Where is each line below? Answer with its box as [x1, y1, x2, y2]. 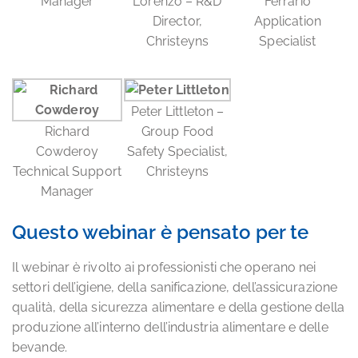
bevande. [12, 340, 67, 355]
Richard [44, 124, 90, 139]
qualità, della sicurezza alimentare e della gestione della [12, 300, 344, 315]
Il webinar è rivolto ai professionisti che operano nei [12, 260, 316, 275]
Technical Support [13, 164, 121, 179]
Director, [152, 14, 202, 29]
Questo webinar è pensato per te [12, 221, 309, 244]
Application [253, 14, 321, 29]
